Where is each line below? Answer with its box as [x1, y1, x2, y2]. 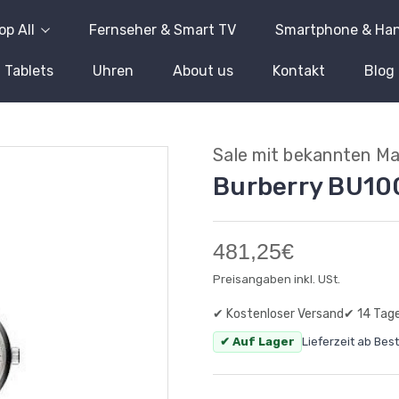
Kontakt [273, 62, 325, 79]
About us [173, 62, 233, 79]
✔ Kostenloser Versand [213, 306, 344, 322]
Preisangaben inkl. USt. [213, 273, 340, 286]
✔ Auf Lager [220, 335, 295, 348]
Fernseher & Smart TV [89, 21, 236, 38]
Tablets [4, 62, 53, 79]
